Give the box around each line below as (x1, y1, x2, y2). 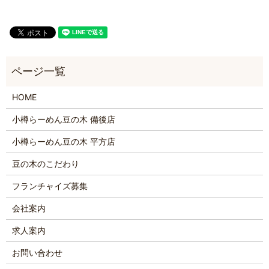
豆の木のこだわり (11, 159, 79, 169)
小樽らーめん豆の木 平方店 (11, 136, 115, 147)
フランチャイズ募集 (11, 181, 88, 192)
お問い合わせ (11, 247, 62, 258)
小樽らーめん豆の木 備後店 (11, 114, 115, 125)
